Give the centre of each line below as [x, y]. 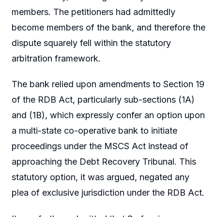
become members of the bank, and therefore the [108, 27]
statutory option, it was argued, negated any [101, 177]
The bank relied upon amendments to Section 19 [108, 84]
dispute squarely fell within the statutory [91, 43]
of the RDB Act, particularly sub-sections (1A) [103, 100]
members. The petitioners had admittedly [93, 12]
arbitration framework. [56, 58]
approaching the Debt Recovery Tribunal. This [104, 162]
